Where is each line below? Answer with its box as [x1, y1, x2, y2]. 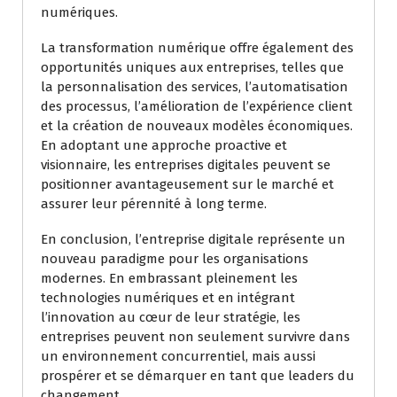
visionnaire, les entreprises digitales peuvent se [41, 157, 331, 174]
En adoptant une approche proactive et [41, 137, 287, 154]
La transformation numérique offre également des [41, 40, 354, 57]
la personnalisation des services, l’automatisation [41, 79, 348, 96]
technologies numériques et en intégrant [41, 290, 295, 307]
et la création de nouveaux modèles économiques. [41, 118, 353, 135]
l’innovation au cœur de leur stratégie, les [41, 309, 300, 326]
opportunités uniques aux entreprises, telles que [41, 59, 344, 76]
